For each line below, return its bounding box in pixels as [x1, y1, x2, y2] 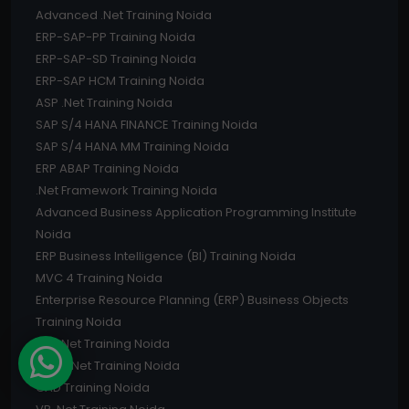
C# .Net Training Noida [36, 335, 170, 353]
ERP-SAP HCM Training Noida [36, 72, 204, 90]
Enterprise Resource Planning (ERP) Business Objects [36, 291, 349, 309]
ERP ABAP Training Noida [36, 160, 179, 178]
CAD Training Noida [36, 379, 150, 397]
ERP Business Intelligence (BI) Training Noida [36, 247, 296, 266]
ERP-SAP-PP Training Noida [36, 28, 195, 47]
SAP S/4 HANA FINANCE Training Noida [36, 116, 257, 134]
